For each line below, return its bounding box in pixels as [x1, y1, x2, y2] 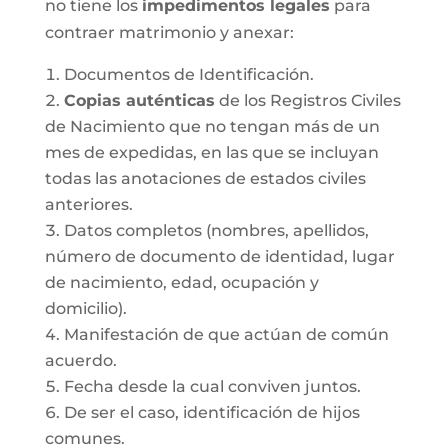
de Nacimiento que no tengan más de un [44, 117, 380, 136]
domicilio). [44, 299, 127, 318]
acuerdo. [44, 351, 117, 370]
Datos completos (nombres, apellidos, [63, 221, 369, 240]
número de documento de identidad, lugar [44, 247, 395, 266]
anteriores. [44, 195, 133, 214]
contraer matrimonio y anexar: [44, 23, 294, 42]
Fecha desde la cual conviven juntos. [63, 377, 361, 396]
